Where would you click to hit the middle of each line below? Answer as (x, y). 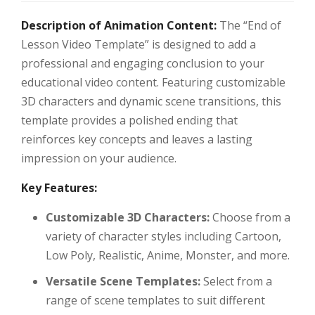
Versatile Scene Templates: (123, 282)
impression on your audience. (99, 159)
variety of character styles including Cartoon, (163, 237)
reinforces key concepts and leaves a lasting (137, 140)
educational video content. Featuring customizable (153, 83)
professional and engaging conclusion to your (143, 64)
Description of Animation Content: (119, 26)
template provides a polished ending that (129, 121)
